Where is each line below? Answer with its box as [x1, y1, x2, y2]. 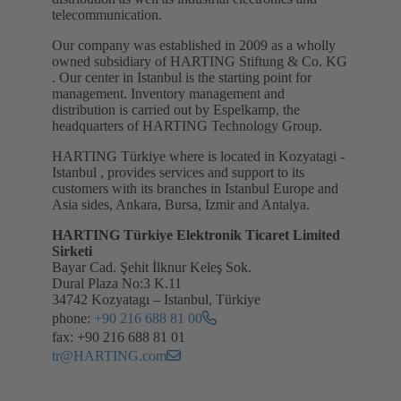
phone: [52, 310, 94, 326]
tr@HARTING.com [52, 347, 166, 363]
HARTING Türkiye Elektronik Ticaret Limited [52, 226, 340, 243]
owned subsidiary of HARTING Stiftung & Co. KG [52, 53, 347, 69]
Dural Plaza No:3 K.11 [52, 275, 182, 291]
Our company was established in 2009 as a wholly [52, 37, 336, 53]
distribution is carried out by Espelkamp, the [52, 101, 300, 117]
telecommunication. [52, 6, 162, 22]
